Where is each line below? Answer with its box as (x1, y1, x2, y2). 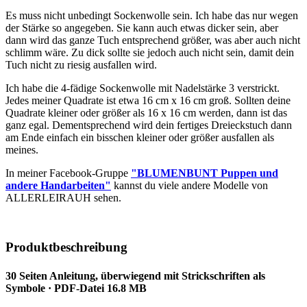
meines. (5, 143, 38, 156)
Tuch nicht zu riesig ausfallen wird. (5, 58, 157, 71)
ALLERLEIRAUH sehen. (5, 191, 121, 204)
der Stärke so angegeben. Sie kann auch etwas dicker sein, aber (5, 21, 278, 34)
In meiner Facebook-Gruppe (5, 167, 131, 179)
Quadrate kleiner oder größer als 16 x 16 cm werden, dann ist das (5, 106, 287, 119)
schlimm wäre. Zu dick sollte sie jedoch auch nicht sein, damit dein (5, 46, 294, 58)
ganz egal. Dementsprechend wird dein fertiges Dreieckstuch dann (5, 119, 292, 131)
